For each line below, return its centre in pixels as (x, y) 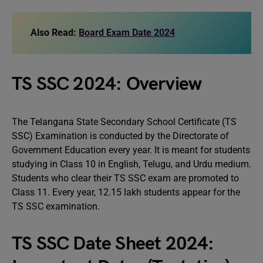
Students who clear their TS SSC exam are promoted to (125, 178)
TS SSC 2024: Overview (107, 84)
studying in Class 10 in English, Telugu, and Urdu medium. (131, 164)
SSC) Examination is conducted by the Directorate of (120, 136)
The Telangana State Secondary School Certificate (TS (124, 122)
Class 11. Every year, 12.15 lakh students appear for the (126, 192)
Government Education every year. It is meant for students (131, 150)
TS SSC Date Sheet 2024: (113, 244)
